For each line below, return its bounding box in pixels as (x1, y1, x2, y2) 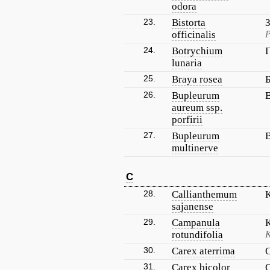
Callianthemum (172, 189, 237, 200)
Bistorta (172, 17, 206, 28)
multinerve (172, 142, 218, 154)
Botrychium (172, 45, 222, 57)
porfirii (172, 114, 202, 125)
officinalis (172, 29, 216, 40)
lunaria (172, 57, 202, 69)
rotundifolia (172, 229, 223, 240)
